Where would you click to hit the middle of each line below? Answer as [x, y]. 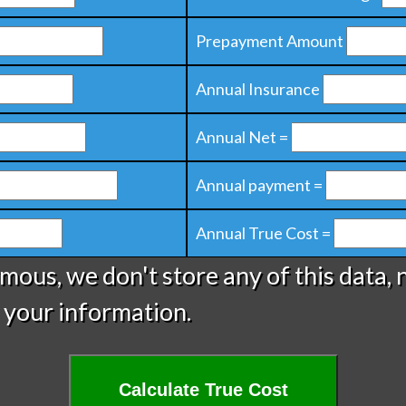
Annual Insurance [257, 89]
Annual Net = [242, 137]
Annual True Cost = [263, 233]
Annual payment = [259, 185]
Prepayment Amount [269, 41]
